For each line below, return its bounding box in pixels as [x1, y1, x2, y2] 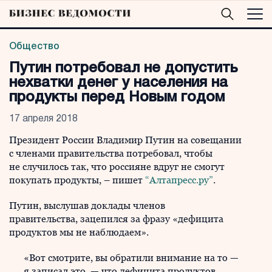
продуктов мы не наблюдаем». [9, 226, 149, 238]
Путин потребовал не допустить [9, 62, 237, 75]
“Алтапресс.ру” [145, 174, 213, 186]
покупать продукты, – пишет [9, 174, 145, 186]
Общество [9, 42, 59, 51]
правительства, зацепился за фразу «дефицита [9, 213, 223, 225]
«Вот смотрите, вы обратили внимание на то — [24, 252, 239, 263]
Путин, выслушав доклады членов [9, 200, 165, 211]
